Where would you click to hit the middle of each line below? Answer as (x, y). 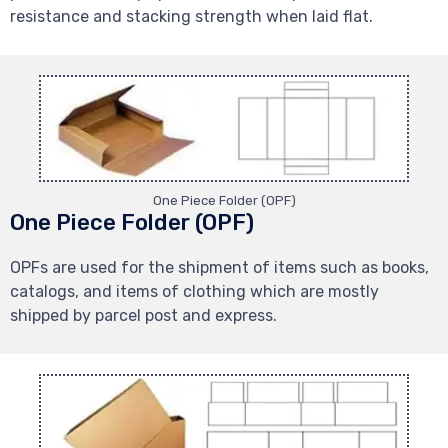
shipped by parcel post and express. (143, 316)
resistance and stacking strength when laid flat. (191, 16)
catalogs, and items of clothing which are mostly (194, 292)
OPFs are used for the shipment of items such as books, (219, 268)
